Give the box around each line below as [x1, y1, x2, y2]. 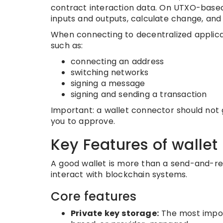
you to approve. [51, 115, 115, 127]
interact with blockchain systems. [51, 169, 188, 180]
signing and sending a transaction [71, 89, 207, 100]
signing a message [71, 78, 145, 89]
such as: [51, 40, 83, 51]
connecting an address [71, 56, 164, 67]
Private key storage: [71, 208, 159, 219]
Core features [51, 188, 137, 205]
